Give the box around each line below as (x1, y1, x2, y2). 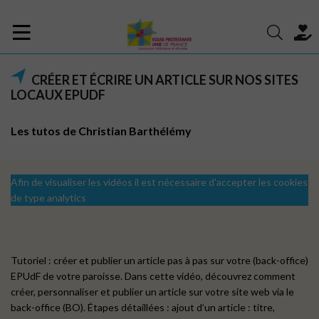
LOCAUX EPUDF (11, 87, 105, 103)
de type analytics (11, 192, 86, 204)
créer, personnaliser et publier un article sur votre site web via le (11, 286, 294, 298)
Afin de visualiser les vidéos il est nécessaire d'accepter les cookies (11, 176, 308, 188)
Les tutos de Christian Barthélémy (11, 124, 192, 137)
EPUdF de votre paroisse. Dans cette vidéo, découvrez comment (11, 270, 296, 282)
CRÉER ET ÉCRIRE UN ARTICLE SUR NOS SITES (31, 72, 298, 88)
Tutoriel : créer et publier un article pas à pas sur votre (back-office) (11, 254, 308, 266)
